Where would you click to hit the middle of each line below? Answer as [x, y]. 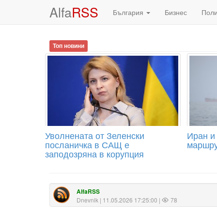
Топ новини [69, 46]
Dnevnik [87, 200]
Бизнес [176, 12]
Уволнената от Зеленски [95, 135]
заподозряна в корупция [94, 154]
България [129, 12]
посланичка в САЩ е [87, 144]
